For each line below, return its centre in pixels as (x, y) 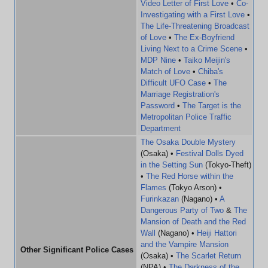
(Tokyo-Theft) (227, 165)
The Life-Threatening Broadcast (195, 26)
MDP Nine (158, 60)
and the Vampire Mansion (185, 244)
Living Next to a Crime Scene (191, 49)
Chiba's (211, 71)
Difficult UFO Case (173, 83)
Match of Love (165, 71)
